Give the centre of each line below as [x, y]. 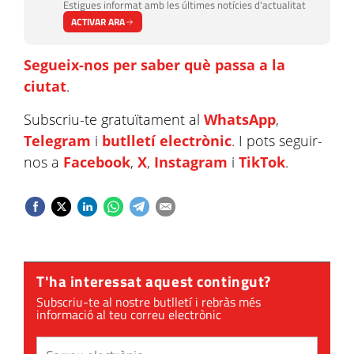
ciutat [45, 86]
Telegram [57, 141]
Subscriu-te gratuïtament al [114, 119]
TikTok [262, 162]
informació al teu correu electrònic [129, 314]
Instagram [191, 162]
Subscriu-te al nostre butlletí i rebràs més [149, 302]
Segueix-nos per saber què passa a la [154, 65]
